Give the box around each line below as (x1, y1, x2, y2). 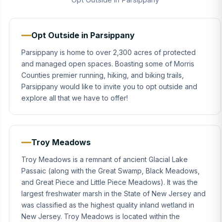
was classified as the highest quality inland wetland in (21, 201, 194, 209)
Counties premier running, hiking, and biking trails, (21, 71, 184, 79)
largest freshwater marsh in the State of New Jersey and (21, 189, 206, 198)
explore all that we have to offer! (21, 94, 128, 102)
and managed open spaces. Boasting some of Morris (21, 59, 194, 68)
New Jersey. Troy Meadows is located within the (21, 212, 180, 221)
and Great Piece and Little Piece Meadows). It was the (21, 178, 198, 186)
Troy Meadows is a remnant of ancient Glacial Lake (21, 155, 188, 164)
